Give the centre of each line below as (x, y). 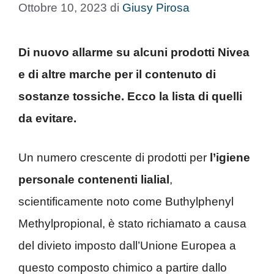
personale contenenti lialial (94, 180)
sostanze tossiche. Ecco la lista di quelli (130, 96)
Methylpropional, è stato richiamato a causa (132, 224)
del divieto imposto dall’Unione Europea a (127, 246)
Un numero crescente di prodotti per (114, 157)
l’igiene (230, 157)
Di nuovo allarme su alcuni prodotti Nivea (134, 52)
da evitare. (47, 118)
